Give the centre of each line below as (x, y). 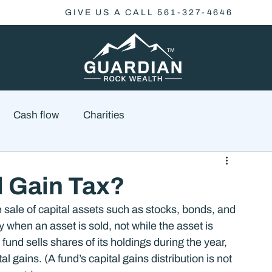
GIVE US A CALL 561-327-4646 (149, 12)
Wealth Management (131, 212)
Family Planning (59, 163)
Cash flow (36, 115)
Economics (209, 163)
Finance (139, 163)
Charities (104, 115)
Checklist (224, 212)
